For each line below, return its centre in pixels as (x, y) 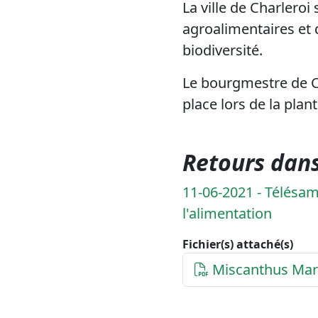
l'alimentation (227, 213)
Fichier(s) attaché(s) (237, 244)
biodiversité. (224, 50)
